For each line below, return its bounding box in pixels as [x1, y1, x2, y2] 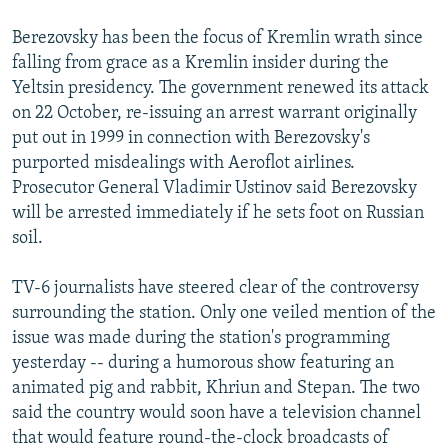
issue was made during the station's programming [12, 328, 390, 348]
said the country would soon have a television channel [12, 403, 421, 423]
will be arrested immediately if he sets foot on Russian [12, 203, 424, 223]
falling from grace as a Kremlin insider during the [12, 53, 389, 73]
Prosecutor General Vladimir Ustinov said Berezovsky [12, 178, 417, 198]
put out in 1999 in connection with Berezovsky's [12, 128, 370, 148]
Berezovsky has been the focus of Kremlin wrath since [12, 28, 423, 48]
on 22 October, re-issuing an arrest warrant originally [12, 103, 417, 123]
